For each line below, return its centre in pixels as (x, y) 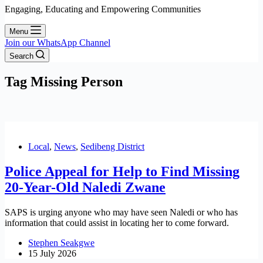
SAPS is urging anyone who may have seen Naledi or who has (121, 212)
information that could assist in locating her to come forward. (117, 222)
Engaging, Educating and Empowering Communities (103, 9)
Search (21, 56)
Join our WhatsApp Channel (58, 43)
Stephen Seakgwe (61, 242)
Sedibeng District (112, 146)
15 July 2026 (52, 253)
